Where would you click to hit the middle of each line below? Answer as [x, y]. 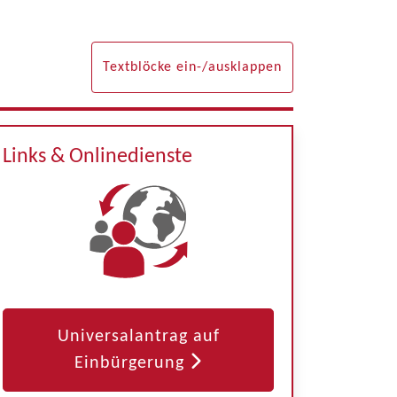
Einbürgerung [129, 363]
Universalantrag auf [138, 337]
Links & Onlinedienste [97, 157]
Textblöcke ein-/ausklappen [192, 67]
